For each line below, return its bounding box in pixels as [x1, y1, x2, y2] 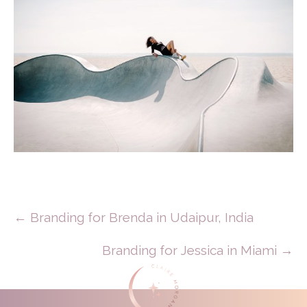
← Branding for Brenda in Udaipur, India [14, 210, 254, 225]
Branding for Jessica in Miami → [102, 243, 293, 258]
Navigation [13, 241, 124, 271]
